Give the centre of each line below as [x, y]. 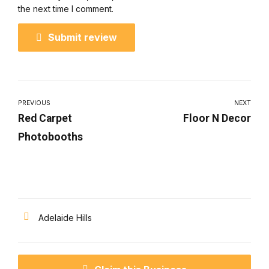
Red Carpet [45, 118]
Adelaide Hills [65, 217]
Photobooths [50, 137]
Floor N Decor [217, 118]
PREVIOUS [34, 103]
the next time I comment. [66, 9]
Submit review [83, 38]
